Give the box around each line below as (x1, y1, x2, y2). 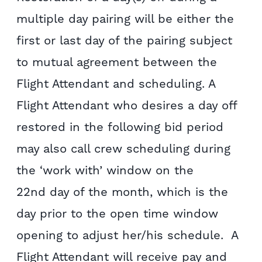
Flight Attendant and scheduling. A (16, 76, 216, 91)
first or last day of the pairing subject (16, 33, 233, 47)
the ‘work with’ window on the (16, 163, 194, 177)
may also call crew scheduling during (16, 141, 231, 156)
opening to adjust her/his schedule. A (16, 227, 239, 242)
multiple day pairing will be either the (16, 11, 235, 26)
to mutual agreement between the (16, 54, 218, 69)
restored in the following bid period (16, 119, 224, 134)
